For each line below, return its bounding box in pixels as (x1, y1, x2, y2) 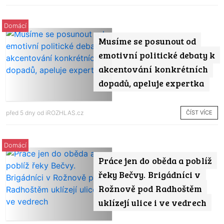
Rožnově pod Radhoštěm (98, 182, 202, 194)
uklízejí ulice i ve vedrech (98, 196, 206, 208)
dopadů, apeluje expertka (98, 77, 204, 89)
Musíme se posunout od (98, 35, 196, 47)
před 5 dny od (6, 109, 45, 117)
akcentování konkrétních (98, 63, 208, 75)
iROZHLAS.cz (45, 109, 83, 117)
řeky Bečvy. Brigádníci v (98, 168, 201, 180)
